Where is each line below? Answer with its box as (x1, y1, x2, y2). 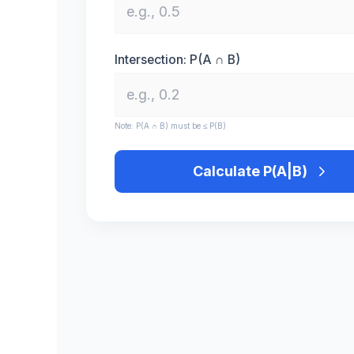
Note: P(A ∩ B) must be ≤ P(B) (115, 121, 226, 131)
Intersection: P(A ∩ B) (115, 52, 240, 68)
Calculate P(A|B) (192, 163, 307, 180)
